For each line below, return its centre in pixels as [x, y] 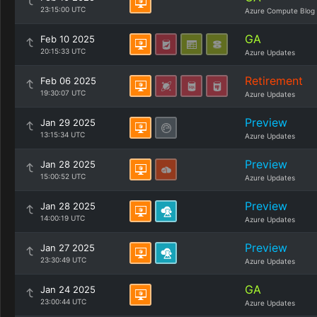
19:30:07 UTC [63, 93]
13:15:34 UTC [63, 134]
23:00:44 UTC [63, 301]
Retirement [274, 81]
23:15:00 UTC [63, 9]
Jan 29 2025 [68, 122]
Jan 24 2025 [68, 289]
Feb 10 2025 [68, 39]
